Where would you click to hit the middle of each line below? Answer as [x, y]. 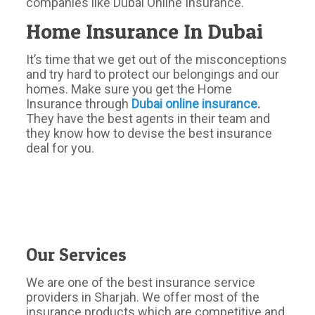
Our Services [77, 255]
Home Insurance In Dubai [145, 31]
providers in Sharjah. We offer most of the [143, 297]
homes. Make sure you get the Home [129, 89]
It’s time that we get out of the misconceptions [157, 59]
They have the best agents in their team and [148, 118]
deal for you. [60, 148]
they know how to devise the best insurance [149, 133]
